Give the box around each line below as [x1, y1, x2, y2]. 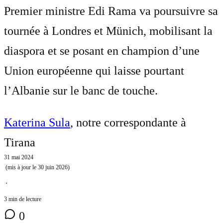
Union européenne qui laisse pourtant [4, 64, 184, 77]
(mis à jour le [4, 163, 38, 171]
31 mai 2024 [4, 153, 33, 161]
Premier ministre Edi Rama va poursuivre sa [4, 4, 218, 17]
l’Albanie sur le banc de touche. [4, 84, 158, 97]
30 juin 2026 [38, 163, 68, 171]
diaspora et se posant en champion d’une [4, 44, 200, 57]
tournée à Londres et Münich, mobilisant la [4, 24, 213, 37]
